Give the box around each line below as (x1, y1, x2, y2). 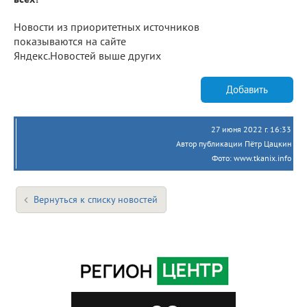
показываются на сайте (14, 34, 126, 48)
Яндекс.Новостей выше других (14, 48, 161, 62)
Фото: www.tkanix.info (212, 152, 291, 163)
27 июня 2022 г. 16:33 (211, 123, 291, 134)
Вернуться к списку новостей (34, 193, 158, 206)
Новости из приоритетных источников (14, 19, 199, 34)
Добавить (226, 83, 268, 97)
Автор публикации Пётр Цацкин (176, 138, 291, 149)
